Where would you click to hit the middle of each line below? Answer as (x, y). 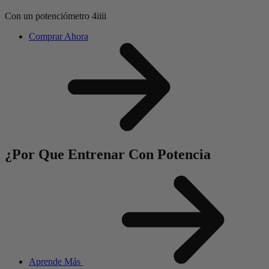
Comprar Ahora (59, 36)
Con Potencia (170, 154)
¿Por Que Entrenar (65, 154)
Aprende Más (56, 261)
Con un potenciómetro (48, 16)
